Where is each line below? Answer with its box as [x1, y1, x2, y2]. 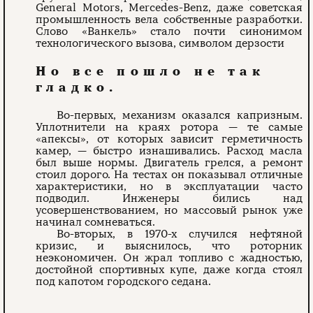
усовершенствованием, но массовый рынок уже [36, 203, 303, 218]
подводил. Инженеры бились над [36, 191, 303, 206]
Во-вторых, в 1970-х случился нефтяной [57, 227, 303, 242]
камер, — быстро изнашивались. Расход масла [36, 144, 303, 159]
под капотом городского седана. [36, 275, 212, 289]
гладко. [36, 80, 118, 96]
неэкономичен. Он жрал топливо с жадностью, [36, 251, 303, 265]
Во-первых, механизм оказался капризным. [57, 108, 303, 123]
